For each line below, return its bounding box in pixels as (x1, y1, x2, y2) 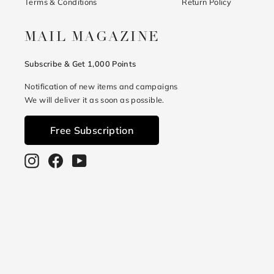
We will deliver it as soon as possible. (24, 95, 165, 105)
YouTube (87, 155, 119, 165)
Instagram (39, 155, 78, 165)
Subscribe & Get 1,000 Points (24, 59, 136, 69)
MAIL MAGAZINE (24, 31, 160, 45)
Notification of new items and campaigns (24, 81, 178, 92)
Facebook (63, 155, 100, 165)
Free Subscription (50, 124, 134, 137)
